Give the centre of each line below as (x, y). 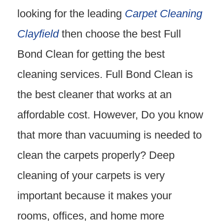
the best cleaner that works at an (94, 94)
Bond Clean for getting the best (91, 54)
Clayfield (38, 34)
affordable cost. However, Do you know (110, 115)
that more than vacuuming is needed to (110, 135)
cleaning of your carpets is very (91, 175)
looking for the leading (70, 14)
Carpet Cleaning (164, 14)
